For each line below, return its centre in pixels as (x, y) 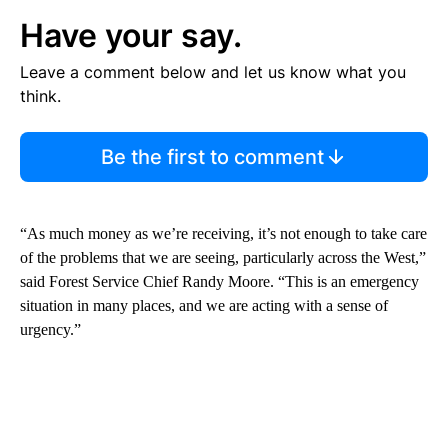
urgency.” (50, 330)
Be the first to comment (212, 157)
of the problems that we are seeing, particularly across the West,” (223, 258)
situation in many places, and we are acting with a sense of (204, 306)
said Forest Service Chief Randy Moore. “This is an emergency (219, 282)
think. (40, 96)
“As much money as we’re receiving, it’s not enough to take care (223, 234)
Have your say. (131, 36)
